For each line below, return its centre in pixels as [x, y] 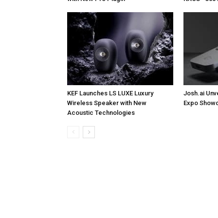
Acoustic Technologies [101, 112]
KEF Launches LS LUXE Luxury [110, 93]
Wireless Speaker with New [107, 103]
